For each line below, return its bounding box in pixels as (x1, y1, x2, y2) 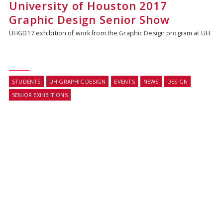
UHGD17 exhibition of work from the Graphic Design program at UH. (8, 29, 212, 38)
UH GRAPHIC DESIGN (49, 78, 106, 86)
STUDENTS (11, 78, 41, 86)
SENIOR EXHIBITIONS (11, 91, 68, 99)
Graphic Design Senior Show (8, 12, 170, 27)
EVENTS (114, 78, 135, 86)
